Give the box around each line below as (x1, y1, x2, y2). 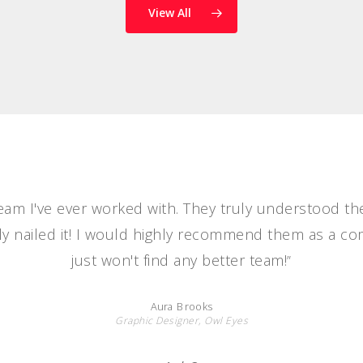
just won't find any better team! (71, 250, 288, 270)
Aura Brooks (150, 299, 213, 314)
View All (148, 4, 191, 20)
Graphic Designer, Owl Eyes (115, 313, 248, 327)
